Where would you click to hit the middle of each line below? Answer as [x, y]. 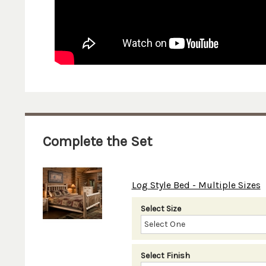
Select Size [161, 209]
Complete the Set [97, 141]
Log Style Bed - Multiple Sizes [196, 185]
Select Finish [165, 256]
